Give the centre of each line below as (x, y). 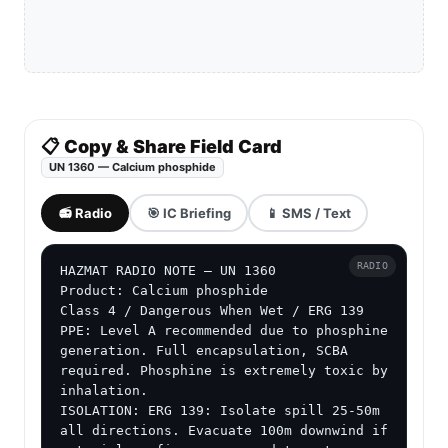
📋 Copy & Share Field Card (161, 147)
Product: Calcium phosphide (164, 291)
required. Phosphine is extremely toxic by (224, 371)
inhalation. (104, 391)
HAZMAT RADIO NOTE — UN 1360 (168, 271)
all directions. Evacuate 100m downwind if (224, 431)
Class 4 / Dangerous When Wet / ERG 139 (212, 311)
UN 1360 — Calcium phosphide (133, 167)
